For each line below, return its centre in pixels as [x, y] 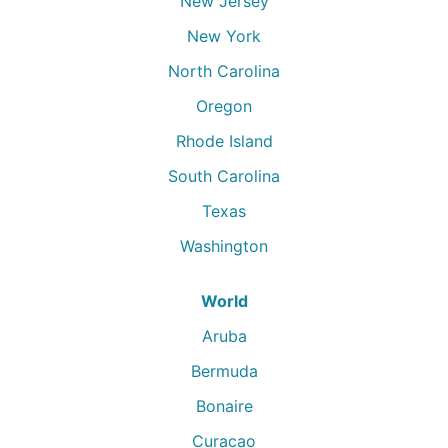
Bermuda [224, 371]
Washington [224, 246]
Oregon [224, 106]
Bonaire [224, 406]
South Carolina [224, 176]
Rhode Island [224, 141]
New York [224, 36]
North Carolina [224, 71]
